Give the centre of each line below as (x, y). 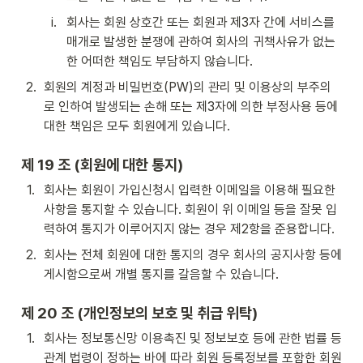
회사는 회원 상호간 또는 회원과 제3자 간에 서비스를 (201, 22)
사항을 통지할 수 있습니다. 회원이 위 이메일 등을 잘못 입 (190, 209)
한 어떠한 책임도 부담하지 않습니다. (160, 61)
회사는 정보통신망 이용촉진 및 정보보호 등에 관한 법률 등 (193, 338)
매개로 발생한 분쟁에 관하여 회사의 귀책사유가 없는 (201, 42)
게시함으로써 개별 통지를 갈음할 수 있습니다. (161, 274)
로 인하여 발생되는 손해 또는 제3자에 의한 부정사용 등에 (191, 107)
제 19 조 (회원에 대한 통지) (102, 164)
